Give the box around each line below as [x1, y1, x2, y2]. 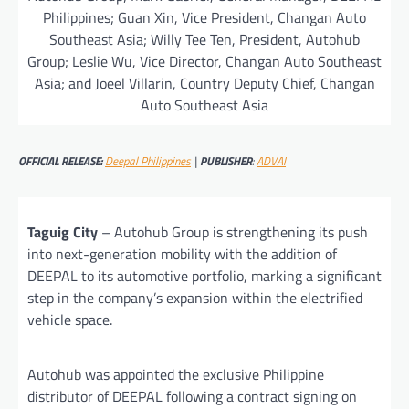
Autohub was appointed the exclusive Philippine [27, 363, 324, 386]
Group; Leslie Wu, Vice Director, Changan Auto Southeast [27, 50, 382, 73]
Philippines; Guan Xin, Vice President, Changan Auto [43, 6, 366, 29]
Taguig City [27, 221, 98, 244]
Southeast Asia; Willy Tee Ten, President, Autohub [49, 28, 360, 51]
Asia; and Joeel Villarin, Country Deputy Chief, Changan [34, 72, 375, 95]
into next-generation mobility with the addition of [27, 243, 337, 266]
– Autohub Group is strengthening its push [98, 221, 368, 244]
